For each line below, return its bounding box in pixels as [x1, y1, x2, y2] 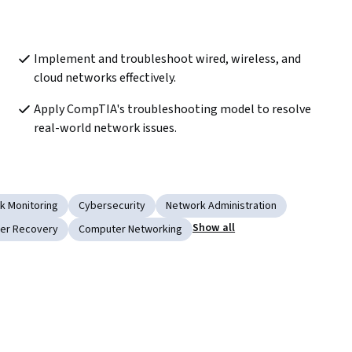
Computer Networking [79, 221, 182, 237]
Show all [192, 219, 236, 236]
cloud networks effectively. [33, 68, 176, 86]
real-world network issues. [33, 119, 177, 137]
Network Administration [166, 197, 277, 214]
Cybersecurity [79, 197, 145, 214]
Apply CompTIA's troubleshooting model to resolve [33, 100, 311, 118]
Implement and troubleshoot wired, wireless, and [33, 49, 301, 68]
